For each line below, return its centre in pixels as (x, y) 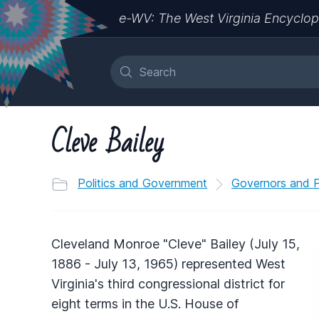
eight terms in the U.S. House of (145, 303)
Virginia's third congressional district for (168, 283)
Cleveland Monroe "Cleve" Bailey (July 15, (176, 244)
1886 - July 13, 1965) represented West (168, 263)
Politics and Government (142, 183)
